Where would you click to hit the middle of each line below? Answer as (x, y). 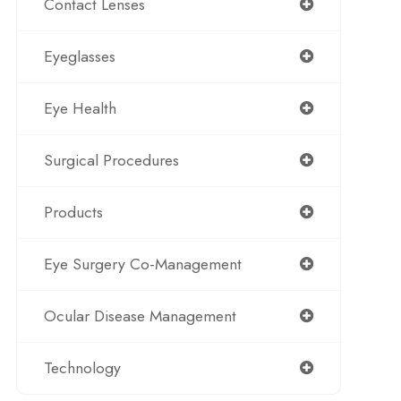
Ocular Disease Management (140, 316)
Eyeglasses (79, 56)
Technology (82, 367)
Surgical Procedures (111, 160)
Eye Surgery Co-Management (142, 264)
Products (73, 212)
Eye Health (80, 108)
